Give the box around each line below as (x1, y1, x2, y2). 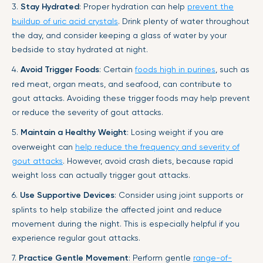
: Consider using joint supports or (114, 190, 243, 200)
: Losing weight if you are (127, 127, 224, 137)
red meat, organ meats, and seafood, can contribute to (12, 79, 232, 89)
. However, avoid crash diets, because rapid (63, 156, 233, 166)
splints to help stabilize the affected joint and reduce (12, 205, 222, 214)
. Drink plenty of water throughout (118, 16, 249, 26)
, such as (215, 65, 249, 74)
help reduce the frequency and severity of (75, 142, 240, 151)
